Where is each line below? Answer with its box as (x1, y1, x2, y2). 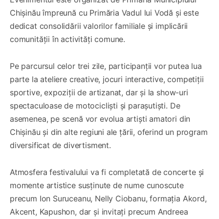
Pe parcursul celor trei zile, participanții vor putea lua (10, 61, 202, 71)
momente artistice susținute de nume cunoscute (10, 180, 184, 191)
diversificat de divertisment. (10, 140, 111, 151)
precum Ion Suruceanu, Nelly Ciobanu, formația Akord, (10, 194, 207, 204)
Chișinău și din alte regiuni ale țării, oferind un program (10, 127, 208, 137)
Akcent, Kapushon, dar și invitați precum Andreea (10, 207, 188, 217)
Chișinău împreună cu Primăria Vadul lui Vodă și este (10, 8, 199, 18)
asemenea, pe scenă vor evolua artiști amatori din (10, 114, 191, 124)
